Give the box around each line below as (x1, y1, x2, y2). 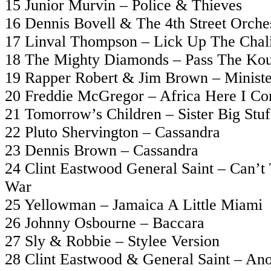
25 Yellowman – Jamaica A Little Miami (5, 195, 263, 214)
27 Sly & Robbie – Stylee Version (5, 232, 220, 250)
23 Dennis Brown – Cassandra (5, 141, 198, 159)
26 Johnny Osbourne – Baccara (5, 214, 204, 232)
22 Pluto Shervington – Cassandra (5, 123, 220, 141)
